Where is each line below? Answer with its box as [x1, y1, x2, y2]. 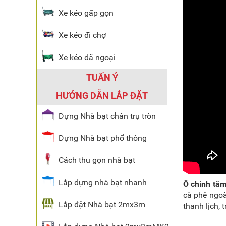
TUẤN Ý [86, 72, 118, 83]
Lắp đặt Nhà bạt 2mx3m [59, 200, 145, 209]
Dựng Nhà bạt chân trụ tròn [59, 111, 156, 121]
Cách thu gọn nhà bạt [59, 155, 135, 165]
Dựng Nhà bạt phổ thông [59, 133, 147, 143]
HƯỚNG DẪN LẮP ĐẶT [56, 90, 148, 101]
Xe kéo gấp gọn [59, 8, 114, 18]
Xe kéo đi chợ [59, 30, 106, 40]
